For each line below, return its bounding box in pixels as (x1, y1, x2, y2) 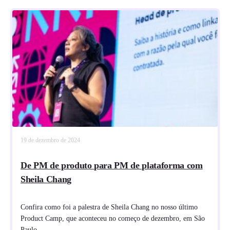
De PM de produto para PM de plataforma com (21, 160, 203, 171)
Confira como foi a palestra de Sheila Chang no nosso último (21, 203, 198, 212)
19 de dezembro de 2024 (21, 137, 80, 144)
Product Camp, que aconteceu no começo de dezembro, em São (21, 215, 205, 223)
